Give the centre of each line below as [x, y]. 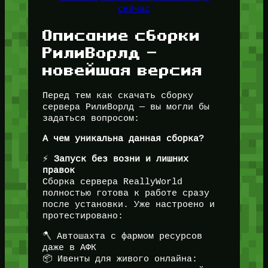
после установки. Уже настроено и [128, 204]
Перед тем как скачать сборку [118, 95]
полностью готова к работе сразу [126, 193]
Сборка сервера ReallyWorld [112, 182]
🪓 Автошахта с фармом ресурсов [122, 236]
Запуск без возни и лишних [121, 159]
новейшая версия [122, 70]
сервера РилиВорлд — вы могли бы [126, 107]
